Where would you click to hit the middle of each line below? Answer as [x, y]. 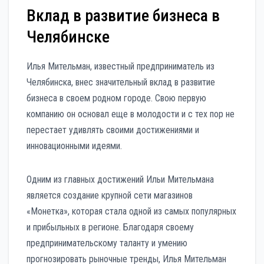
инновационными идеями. [74, 146]
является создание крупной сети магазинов [110, 196]
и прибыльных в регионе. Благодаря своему [110, 227]
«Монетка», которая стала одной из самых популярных [131, 212]
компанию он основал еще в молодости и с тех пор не [131, 114]
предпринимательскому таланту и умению [107, 243]
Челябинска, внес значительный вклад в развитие [121, 82]
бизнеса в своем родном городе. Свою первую [116, 98]
